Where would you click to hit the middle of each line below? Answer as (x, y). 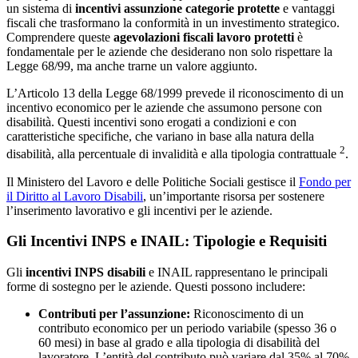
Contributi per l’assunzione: (114, 313)
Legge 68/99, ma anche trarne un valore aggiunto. (132, 66)
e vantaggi (307, 9)
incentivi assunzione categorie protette (177, 9)
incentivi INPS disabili (86, 272)
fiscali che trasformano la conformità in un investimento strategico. (173, 23)
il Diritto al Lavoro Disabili (75, 196)
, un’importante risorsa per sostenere (234, 196)
